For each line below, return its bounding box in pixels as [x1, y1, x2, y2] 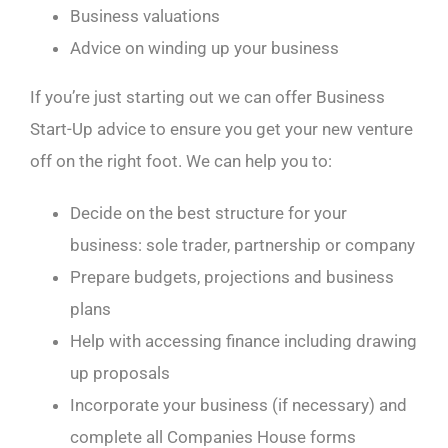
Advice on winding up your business [69, 37, 339, 58]
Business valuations [69, 5, 220, 26]
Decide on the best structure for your [69, 202, 347, 223]
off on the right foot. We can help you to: [29, 150, 332, 171]
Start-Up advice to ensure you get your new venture [29, 118, 413, 139]
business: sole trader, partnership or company [69, 234, 415, 255]
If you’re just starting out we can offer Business [29, 86, 385, 107]
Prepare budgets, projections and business [69, 266, 394, 287]
